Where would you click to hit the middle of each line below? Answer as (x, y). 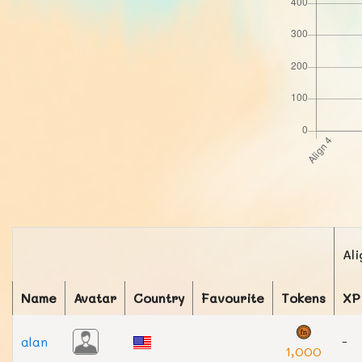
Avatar (95, 298)
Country (159, 298)
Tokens (303, 298)
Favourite (233, 298)
